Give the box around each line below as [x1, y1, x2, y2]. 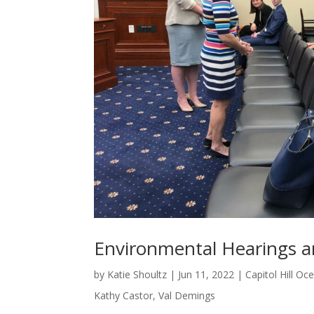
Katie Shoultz [107, 267, 168, 281]
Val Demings [158, 288, 216, 302]
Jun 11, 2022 [178, 267, 235, 281]
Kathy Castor [94, 288, 153, 302]
